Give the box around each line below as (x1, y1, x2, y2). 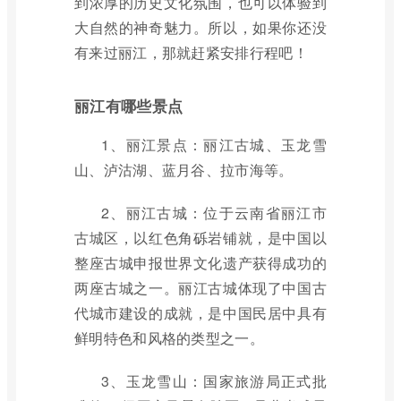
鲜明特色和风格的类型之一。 (74, 328, 264, 348)
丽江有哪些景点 (74, 95, 183, 116)
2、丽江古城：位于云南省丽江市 (101, 202, 327, 223)
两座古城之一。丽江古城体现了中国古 (74, 277, 327, 298)
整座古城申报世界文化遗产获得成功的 (74, 252, 327, 273)
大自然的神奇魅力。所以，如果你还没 (74, 17, 327, 38)
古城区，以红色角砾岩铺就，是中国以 (74, 227, 327, 248)
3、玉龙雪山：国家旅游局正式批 (101, 371, 327, 391)
